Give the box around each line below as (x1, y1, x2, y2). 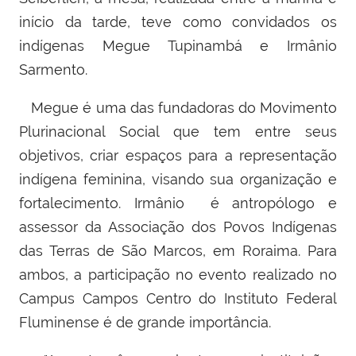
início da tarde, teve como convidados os (19, 14, 337, 31)
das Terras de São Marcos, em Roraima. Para (19, 242, 337, 260)
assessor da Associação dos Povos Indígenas (19, 219, 337, 236)
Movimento (260, 99, 337, 117)
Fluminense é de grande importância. (19, 314, 275, 331)
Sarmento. (19, 61, 91, 79)
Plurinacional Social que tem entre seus (19, 123, 337, 141)
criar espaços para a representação (90, 147, 338, 164)
